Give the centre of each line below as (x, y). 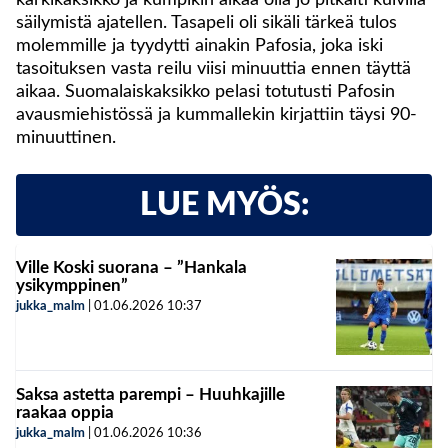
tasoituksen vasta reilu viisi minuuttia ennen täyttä (213, 68)
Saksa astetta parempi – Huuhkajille (150, 394)
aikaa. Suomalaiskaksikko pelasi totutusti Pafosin (205, 91)
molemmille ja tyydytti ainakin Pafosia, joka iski (199, 45)
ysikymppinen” (72, 285)
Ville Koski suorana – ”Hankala (131, 267)
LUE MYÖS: (224, 204)
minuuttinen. (66, 137)
